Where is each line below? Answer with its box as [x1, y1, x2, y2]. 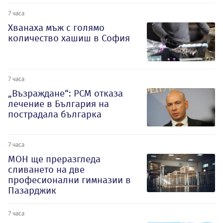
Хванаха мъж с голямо [8, 22, 105, 34]
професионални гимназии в [8, 174, 131, 186]
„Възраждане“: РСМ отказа [8, 88, 123, 100]
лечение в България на [8, 98, 109, 110]
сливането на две [8, 163, 85, 175]
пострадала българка [8, 109, 102, 120]
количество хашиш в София [8, 32, 130, 44]
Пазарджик [8, 184, 56, 196]
